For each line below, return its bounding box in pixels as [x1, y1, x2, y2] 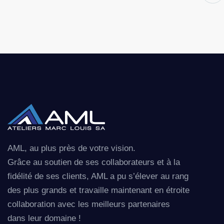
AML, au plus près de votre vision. [7, 143, 135, 153]
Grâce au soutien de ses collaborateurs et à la [7, 157, 180, 167]
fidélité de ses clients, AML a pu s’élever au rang [7, 171, 188, 181]
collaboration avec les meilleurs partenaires [7, 199, 170, 209]
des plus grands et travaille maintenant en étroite [7, 185, 189, 195]
